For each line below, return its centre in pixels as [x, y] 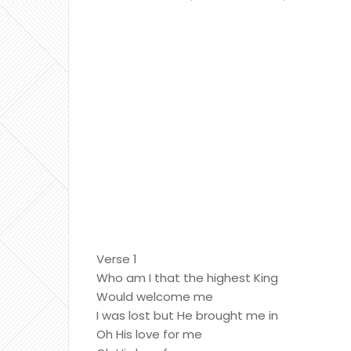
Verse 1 [117, 259]
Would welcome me [155, 297]
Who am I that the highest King [187, 278]
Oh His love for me [149, 334]
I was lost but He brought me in [187, 315]
